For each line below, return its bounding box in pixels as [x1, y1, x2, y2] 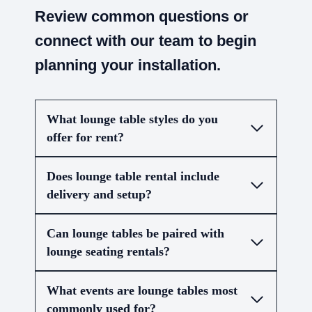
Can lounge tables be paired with [47, 226, 224, 240]
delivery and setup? [47, 187, 152, 201]
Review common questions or [35, 7, 249, 25]
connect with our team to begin [35, 31, 256, 49]
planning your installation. [35, 56, 221, 74]
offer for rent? [47, 130, 124, 144]
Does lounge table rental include [47, 169, 219, 183]
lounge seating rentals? [47, 244, 170, 258]
